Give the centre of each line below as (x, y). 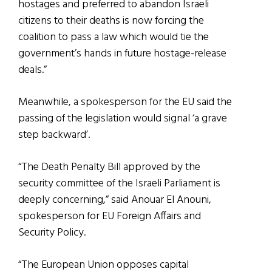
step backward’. (54, 135)
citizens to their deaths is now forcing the (111, 21)
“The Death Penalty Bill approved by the (109, 168)
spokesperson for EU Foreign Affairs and (110, 217)
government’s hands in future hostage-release (122, 54)
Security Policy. (52, 233)
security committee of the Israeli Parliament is (119, 184)
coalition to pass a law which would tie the (114, 38)
